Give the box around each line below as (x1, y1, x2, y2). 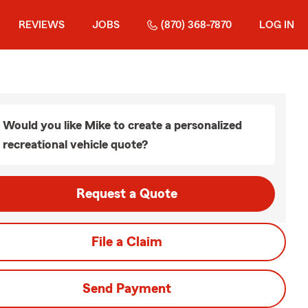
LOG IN (259, 19, 294, 30)
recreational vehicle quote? (3, 138, 148, 151)
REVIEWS (19, 19, 65, 30)
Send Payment (82, 282, 171, 296)
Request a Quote (76, 187, 177, 201)
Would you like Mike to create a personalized (3, 119, 242, 131)
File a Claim (91, 235, 162, 249)
